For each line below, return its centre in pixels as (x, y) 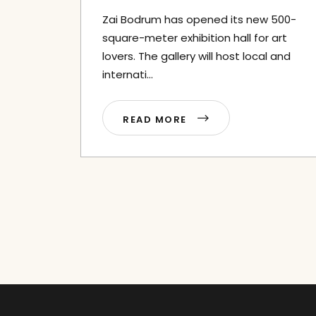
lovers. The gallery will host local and (196, 56)
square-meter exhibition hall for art (195, 38)
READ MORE (157, 120)
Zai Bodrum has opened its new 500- (199, 19)
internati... (128, 74)
